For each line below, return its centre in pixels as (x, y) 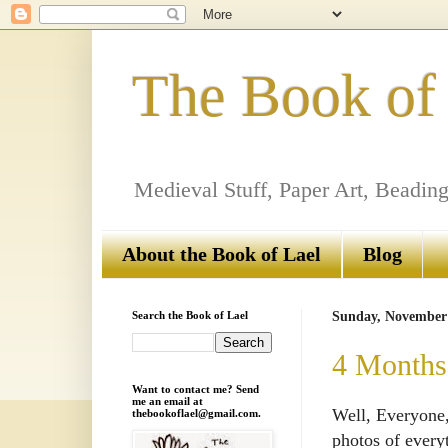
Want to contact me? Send (195, 389)
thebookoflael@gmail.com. (196, 413)
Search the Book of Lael (190, 315)
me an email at (167, 401)
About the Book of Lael (221, 254)
